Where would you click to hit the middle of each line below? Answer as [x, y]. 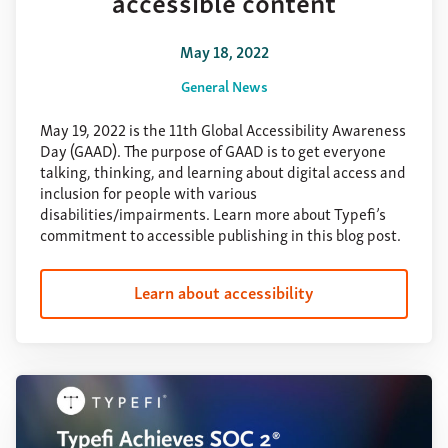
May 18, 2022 [224, 51]
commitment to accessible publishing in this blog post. [220, 234]
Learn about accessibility [224, 292]
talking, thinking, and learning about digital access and [223, 171]
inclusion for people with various [148, 192]
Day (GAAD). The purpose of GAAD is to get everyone [213, 150]
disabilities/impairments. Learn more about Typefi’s [213, 213]
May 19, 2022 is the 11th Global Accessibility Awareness [223, 129]
